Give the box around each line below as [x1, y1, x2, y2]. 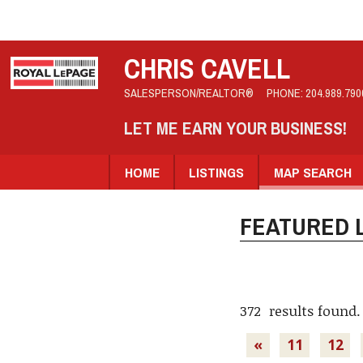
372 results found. [239, 300, 361, 320]
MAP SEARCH [273, 162, 352, 181]
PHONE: [267, 85, 306, 102]
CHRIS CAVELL [123, 49, 290, 88]
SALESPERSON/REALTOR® [123, 85, 254, 102]
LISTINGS [189, 162, 245, 181]
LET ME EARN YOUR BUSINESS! [123, 116, 347, 140]
